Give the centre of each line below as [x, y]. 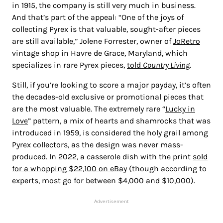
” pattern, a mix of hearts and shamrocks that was [119, 121]
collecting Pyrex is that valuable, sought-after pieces [106, 29]
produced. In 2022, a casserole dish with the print [102, 157]
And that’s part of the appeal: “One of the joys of [98, 17]
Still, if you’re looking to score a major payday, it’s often [111, 85]
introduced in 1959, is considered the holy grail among [110, 133]
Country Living [166, 65]
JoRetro [187, 41]
